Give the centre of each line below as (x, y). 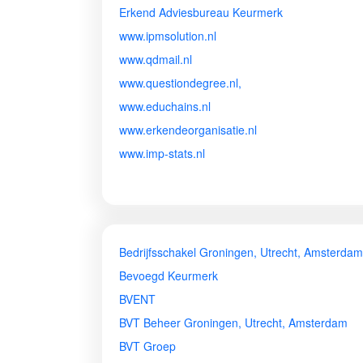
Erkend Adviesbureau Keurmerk (201, 12)
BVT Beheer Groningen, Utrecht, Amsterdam (233, 322)
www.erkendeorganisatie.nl (188, 130)
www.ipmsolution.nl (168, 36)
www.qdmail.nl (156, 59)
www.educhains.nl (165, 106)
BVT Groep (147, 346)
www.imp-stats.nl (162, 153)
